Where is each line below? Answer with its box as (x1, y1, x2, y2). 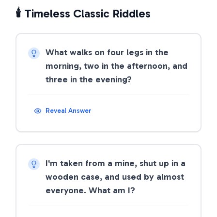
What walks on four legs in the (46, 47, 169, 58)
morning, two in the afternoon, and (46, 61, 187, 71)
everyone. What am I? (46, 185, 135, 196)
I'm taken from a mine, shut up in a (46, 158, 186, 169)
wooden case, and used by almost (46, 171, 184, 182)
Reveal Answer (46, 107, 92, 115)
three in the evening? (46, 74, 132, 85)
